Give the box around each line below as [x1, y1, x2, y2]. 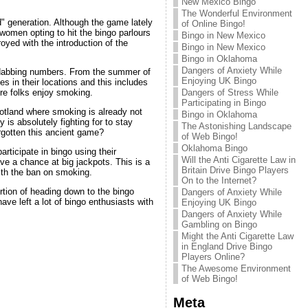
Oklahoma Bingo [181, 143, 247, 153]
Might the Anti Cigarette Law [181, 231, 294, 241]
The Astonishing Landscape [181, 121, 291, 131]
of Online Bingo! [181, 19, 245, 29]
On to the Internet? [181, 175, 256, 186]
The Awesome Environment [181, 263, 291, 274]
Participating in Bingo [181, 98, 266, 108]
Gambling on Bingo [181, 219, 257, 230]
